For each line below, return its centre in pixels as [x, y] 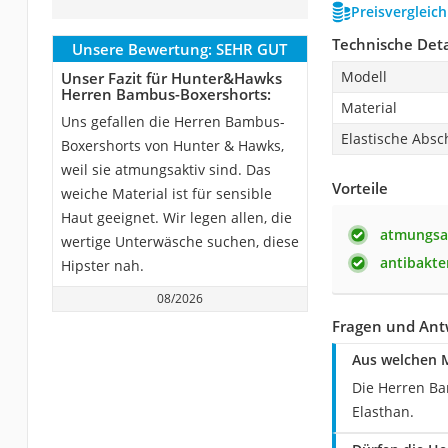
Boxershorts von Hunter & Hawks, [172, 145]
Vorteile [359, 187]
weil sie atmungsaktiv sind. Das [165, 169]
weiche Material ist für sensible [166, 193]
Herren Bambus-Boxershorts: [165, 93]
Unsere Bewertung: [142, 48]
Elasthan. [382, 411]
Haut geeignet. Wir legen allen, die [176, 217]
